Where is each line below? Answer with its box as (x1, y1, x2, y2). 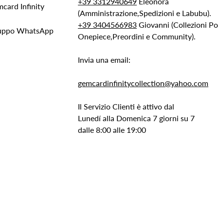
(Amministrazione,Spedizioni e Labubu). (78, 8, 212, 18)
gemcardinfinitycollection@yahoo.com (78, 78, 209, 88)
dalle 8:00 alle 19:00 (78, 125, 146, 135)
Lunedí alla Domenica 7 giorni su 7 (78, 113, 195, 123)
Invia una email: (78, 55, 131, 65)
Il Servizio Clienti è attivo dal (78, 102, 175, 111)
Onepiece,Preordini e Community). (78, 32, 196, 41)
